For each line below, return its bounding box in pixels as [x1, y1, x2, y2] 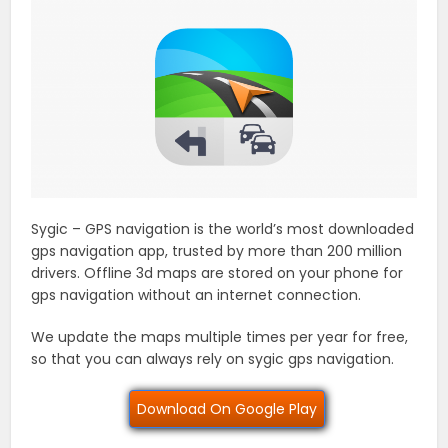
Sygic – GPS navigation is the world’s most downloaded [31, 219, 415, 240]
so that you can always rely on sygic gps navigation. [31, 349, 395, 370]
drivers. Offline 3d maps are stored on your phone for [31, 263, 404, 284]
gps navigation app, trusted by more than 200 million [31, 241, 403, 262]
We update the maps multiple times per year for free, [31, 327, 409, 348]
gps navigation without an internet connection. [31, 285, 362, 306]
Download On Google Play [136, 399, 317, 420]
